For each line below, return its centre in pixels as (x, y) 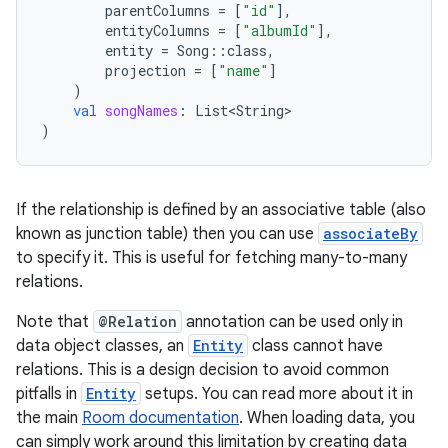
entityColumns (157, 30)
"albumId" (279, 30)
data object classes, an (102, 346)
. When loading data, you (327, 418)
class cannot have (315, 346)
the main (49, 418)
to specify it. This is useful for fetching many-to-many (211, 258)
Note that (54, 322)
